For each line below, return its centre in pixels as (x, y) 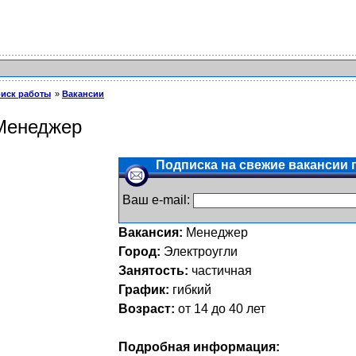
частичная (222, 271)
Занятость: (153, 271)
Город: (139, 252)
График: (144, 290)
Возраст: (147, 309)
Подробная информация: (199, 347)
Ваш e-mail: (158, 200)
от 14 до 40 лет (220, 309)
